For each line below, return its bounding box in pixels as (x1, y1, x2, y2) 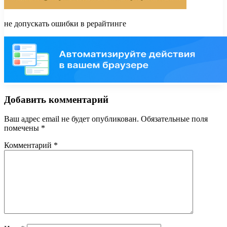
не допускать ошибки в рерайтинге (4, 19, 126, 28)
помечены (4, 124, 41, 133)
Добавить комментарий (4, 94, 108, 105)
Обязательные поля (141, 115, 208, 124)
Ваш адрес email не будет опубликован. (4, 115, 139, 124)
